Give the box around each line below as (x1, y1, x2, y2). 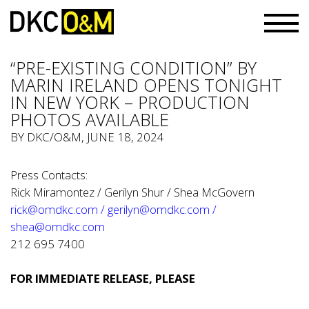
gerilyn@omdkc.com (108, 201, 210, 217)
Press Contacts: (10, 167, 88, 183)
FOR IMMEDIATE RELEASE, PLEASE (10, 270, 195, 286)
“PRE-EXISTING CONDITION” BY (10, 56, 257, 79)
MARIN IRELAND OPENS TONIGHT (10, 73, 282, 97)
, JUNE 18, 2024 (81, 129, 164, 145)
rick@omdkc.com (10, 201, 98, 217)
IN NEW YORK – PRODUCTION (10, 90, 250, 114)
